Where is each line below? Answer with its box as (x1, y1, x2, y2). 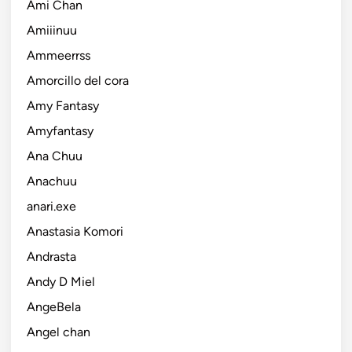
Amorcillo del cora (27, 72, 129, 88)
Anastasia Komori (27, 223, 123, 239)
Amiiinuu (27, 22, 77, 38)
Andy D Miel (27, 273, 95, 289)
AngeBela (27, 299, 81, 314)
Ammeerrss (27, 47, 90, 63)
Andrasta (27, 248, 76, 264)
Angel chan (27, 324, 90, 339)
